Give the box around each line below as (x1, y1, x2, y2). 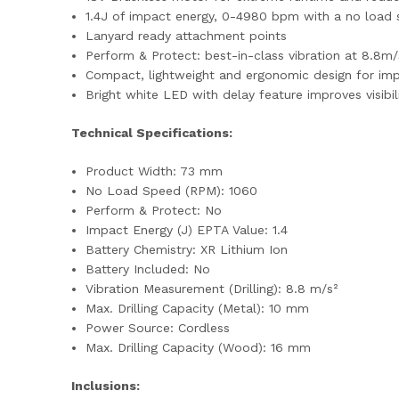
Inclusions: (71, 379, 140, 393)
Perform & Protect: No (85, 203, 223, 217)
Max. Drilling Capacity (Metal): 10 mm (85, 301, 310, 315)
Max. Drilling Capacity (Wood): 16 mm (85, 340, 312, 354)
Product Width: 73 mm (85, 164, 224, 178)
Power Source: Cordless (85, 321, 231, 335)
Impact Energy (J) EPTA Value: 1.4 (85, 223, 289, 237)
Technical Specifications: (71, 126, 232, 140)
